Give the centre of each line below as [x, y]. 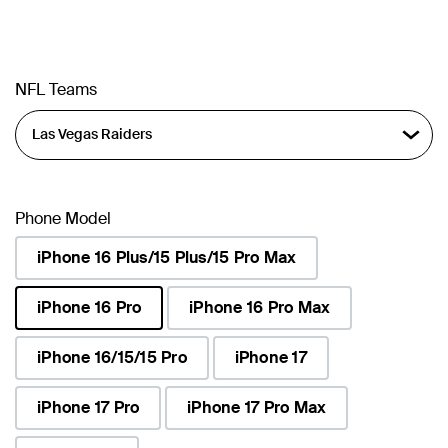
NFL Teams [56, 89]
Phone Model [63, 218]
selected [46, 338]
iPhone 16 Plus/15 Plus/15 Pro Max [167, 257]
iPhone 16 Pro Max [260, 307]
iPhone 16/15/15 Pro [112, 357]
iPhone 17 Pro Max [257, 407]
